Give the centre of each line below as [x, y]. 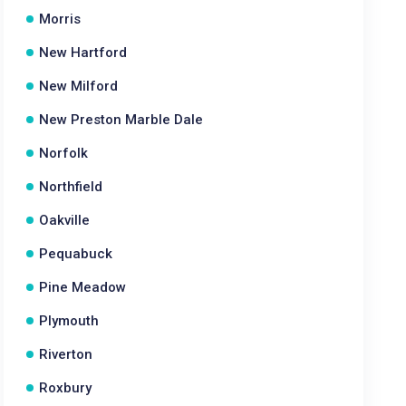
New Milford [79, 86]
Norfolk [64, 153]
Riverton [66, 354]
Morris [60, 19]
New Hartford [83, 53]
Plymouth [69, 321]
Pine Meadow [83, 287]
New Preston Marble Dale [121, 120]
